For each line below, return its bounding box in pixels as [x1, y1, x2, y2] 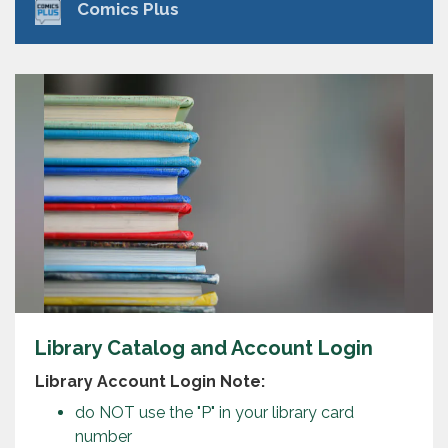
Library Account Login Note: [35, 371, 265, 391]
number [75, 426, 132, 446]
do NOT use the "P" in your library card [75, 402, 354, 422]
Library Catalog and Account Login [35, 335, 373, 360]
